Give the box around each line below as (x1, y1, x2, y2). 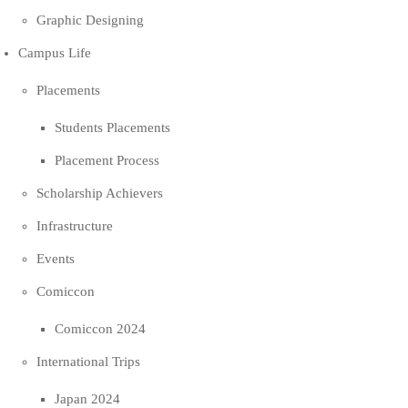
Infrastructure (36, 219, 113, 233)
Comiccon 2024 (55, 321, 146, 336)
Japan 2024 (55, 392, 120, 406)
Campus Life (18, 46, 91, 60)
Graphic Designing (36, 13, 144, 27)
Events (36, 251, 75, 266)
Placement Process (55, 153, 159, 168)
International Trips (36, 354, 140, 369)
